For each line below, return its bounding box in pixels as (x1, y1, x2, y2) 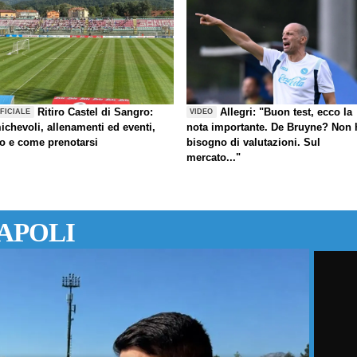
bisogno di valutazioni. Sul (186, 135, 320, 148)
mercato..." (186, 151, 241, 163)
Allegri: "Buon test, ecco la (220, 105, 353, 118)
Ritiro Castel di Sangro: (37, 105, 154, 118)
